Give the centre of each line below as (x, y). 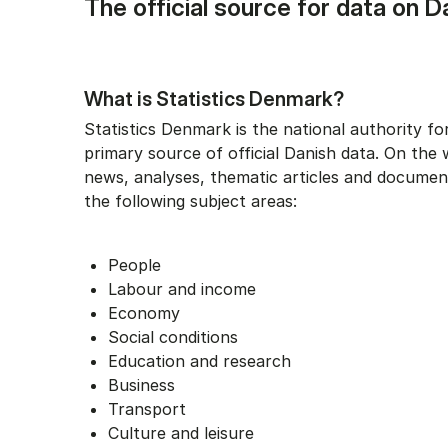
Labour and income (182, 289)
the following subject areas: (190, 201)
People (134, 265)
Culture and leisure (181, 433)
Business (141, 385)
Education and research (199, 361)
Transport (147, 409)
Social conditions (173, 337)
